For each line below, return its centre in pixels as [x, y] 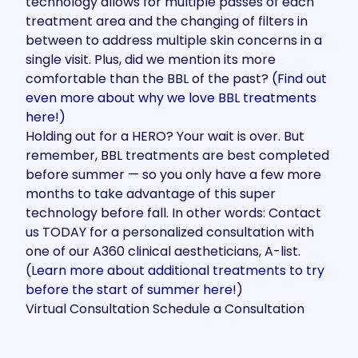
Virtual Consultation [88, 309]
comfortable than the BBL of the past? [149, 79]
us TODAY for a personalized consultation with [170, 232]
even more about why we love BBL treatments [171, 98]
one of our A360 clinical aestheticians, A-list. [163, 251]
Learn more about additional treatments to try [178, 270]
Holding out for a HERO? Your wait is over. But [165, 136]
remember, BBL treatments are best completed [177, 155]
